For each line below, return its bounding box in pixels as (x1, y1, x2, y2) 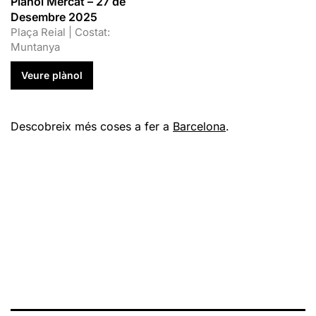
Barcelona (173, 119, 226, 133)
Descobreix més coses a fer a (11, 119, 173, 133)
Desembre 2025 (11, 9, 97, 24)
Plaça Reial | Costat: (11, 25, 110, 39)
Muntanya (11, 39, 60, 54)
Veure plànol (21, 68, 83, 81)
